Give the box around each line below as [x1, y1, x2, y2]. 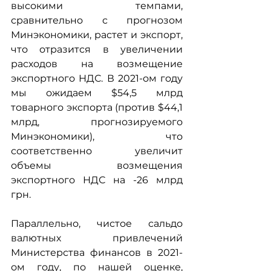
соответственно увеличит [11, 145, 183, 157]
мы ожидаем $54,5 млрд [11, 87, 183, 99]
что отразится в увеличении [11, 44, 183, 55]
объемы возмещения [11, 160, 183, 171]
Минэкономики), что [11, 131, 183, 142]
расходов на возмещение [11, 58, 183, 70]
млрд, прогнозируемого [11, 116, 183, 128]
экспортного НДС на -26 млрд [11, 174, 183, 186]
